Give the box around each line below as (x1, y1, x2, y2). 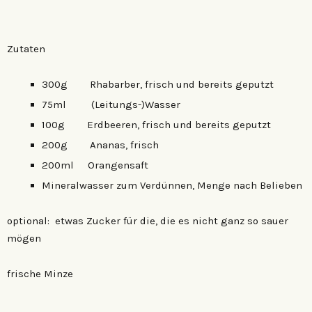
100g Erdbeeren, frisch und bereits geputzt (42, 118, 271, 131)
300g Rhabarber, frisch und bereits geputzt (42, 77, 274, 91)
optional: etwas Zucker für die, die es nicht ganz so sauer (7, 214, 288, 227)
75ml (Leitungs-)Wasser (42, 97, 180, 111)
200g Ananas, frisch (42, 138, 159, 151)
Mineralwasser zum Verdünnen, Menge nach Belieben (42, 178, 302, 192)
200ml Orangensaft (42, 158, 148, 171)
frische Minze (7, 267, 73, 280)
